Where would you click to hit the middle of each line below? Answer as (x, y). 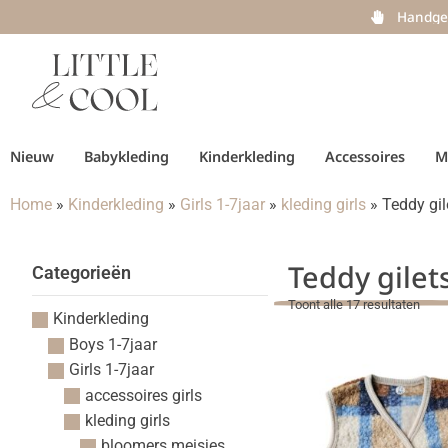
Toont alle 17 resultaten (354, 305)
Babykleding (126, 157)
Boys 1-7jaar (112, 344)
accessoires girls (143, 395)
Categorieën (81, 273)
